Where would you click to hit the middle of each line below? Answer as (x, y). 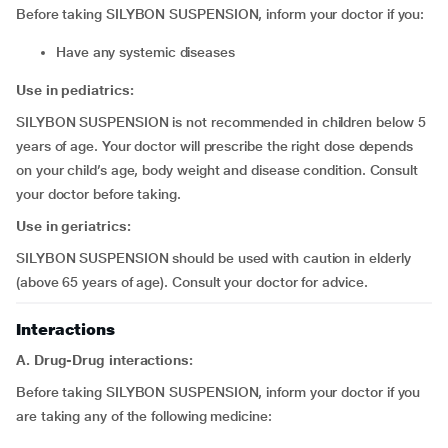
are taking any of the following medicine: (144, 416)
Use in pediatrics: (75, 90)
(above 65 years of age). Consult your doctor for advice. (192, 282)
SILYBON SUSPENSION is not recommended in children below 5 (221, 122)
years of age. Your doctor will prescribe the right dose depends (214, 146)
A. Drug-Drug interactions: (104, 360)
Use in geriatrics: (73, 226)
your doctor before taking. (98, 194)
